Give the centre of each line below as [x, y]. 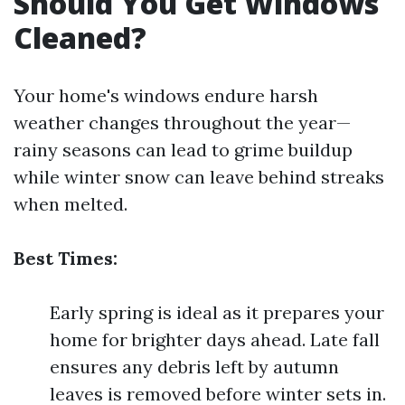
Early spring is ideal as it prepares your [217, 312]
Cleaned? [80, 38]
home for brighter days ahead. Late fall [215, 339]
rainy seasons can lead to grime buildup [183, 150]
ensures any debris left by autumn [194, 367]
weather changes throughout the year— [182, 122]
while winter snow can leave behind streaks [199, 177]
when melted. [71, 204]
